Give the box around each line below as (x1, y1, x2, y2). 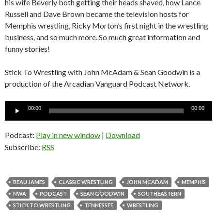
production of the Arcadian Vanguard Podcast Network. (5, 78, 190, 88)
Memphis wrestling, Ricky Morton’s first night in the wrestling (5, 20, 208, 30)
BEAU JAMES (13, 178, 45, 185)
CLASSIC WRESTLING (59, 178, 113, 185)
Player (4, 113, 26, 123)
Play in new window (36, 130, 100, 139)
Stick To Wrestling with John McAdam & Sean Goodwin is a (5, 67, 200, 77)
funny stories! (5, 44, 50, 53)
